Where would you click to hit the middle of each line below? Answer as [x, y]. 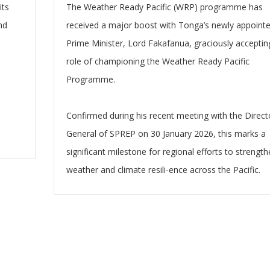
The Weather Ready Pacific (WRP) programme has [165, 7]
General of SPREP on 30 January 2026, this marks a [166, 133]
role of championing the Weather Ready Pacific [158, 61]
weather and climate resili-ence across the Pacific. [165, 170]
